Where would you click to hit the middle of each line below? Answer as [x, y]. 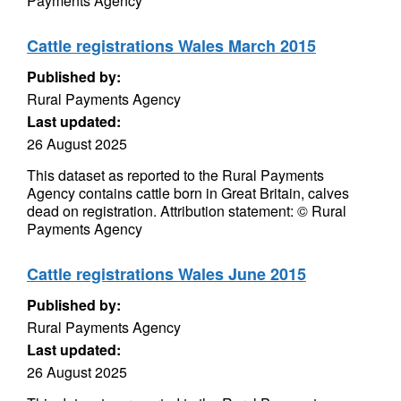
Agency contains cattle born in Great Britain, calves [188, 193]
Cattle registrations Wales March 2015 [171, 46]
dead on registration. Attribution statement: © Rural [187, 211]
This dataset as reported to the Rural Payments [175, 175]
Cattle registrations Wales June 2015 [166, 274]
